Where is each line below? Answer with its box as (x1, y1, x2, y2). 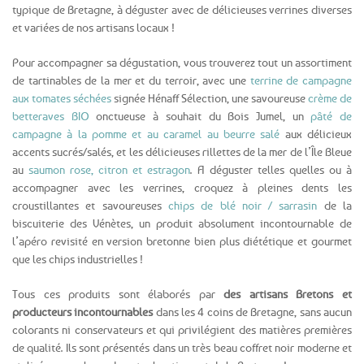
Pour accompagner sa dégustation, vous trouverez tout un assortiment (12, 55, 352, 70)
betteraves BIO (12, 109, 89, 123)
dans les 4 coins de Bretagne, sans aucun (153, 305, 353, 319)
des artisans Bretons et (214, 287, 353, 301)
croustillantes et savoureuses (12, 198, 168, 213)
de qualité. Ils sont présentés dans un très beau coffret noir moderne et (12, 340, 352, 355)
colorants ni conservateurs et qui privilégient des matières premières (12, 323, 352, 337)
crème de (308, 91, 352, 106)
